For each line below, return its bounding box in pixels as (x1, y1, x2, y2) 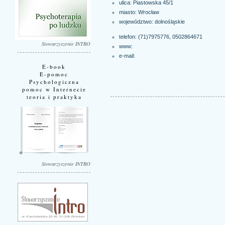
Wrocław (138, 9, 159, 15)
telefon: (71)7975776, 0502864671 (119, 33, 202, 40)
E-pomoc (40, 70, 68, 78)
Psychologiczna (29, 77, 79, 85)
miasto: (119, 9, 138, 15)
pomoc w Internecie (22, 85, 86, 93)
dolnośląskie (154, 18, 185, 25)
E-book (42, 62, 66, 70)
